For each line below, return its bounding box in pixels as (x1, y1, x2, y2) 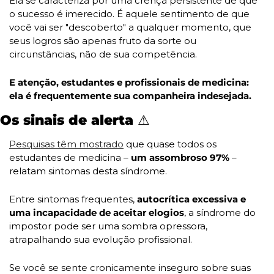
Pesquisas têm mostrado (9, 138, 124, 150)
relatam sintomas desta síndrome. (9, 165, 169, 177)
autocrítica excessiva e (137, 193, 246, 205)
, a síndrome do (184, 206, 256, 218)
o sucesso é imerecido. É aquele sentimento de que (9, 7, 250, 20)
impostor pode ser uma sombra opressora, (9, 220, 207, 232)
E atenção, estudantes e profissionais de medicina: (9, 76, 249, 88)
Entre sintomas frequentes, (9, 193, 137, 205)
